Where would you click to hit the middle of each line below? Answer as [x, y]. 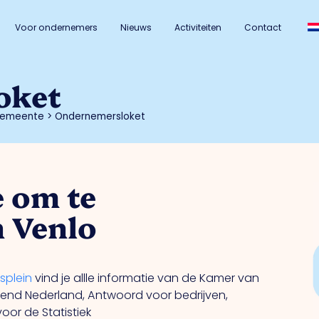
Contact [263, 27]
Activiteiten [198, 27]
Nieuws [136, 27]
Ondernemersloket [100, 117]
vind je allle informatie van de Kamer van [146, 278]
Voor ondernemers [57, 27]
